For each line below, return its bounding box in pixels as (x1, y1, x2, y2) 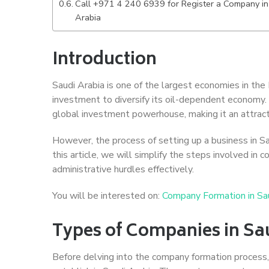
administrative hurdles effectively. (52, 162, 194, 176)
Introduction (52, 45, 157, 75)
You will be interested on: (52, 189, 162, 202)
